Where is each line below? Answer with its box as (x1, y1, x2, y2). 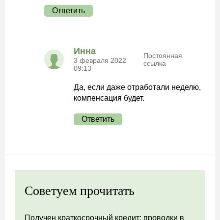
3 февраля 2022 (74, 56, 126, 64)
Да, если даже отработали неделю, (74, 83, 201, 91)
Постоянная (143, 51, 183, 59)
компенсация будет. (74, 94, 144, 102)
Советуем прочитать (25, 184, 135, 198)
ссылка (143, 59, 166, 67)
